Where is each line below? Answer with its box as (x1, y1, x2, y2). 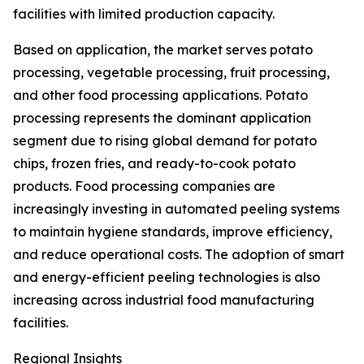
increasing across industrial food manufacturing (13, 292, 314, 309)
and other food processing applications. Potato (13, 87, 308, 104)
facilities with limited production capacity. (13, 6, 275, 23)
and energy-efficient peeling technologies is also (13, 269, 320, 286)
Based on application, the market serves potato (13, 41, 313, 58)
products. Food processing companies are (13, 178, 275, 195)
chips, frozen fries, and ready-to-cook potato (13, 155, 296, 172)
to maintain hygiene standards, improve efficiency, (13, 223, 332, 240)
